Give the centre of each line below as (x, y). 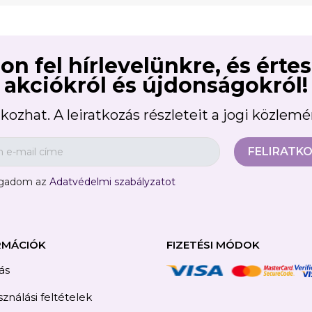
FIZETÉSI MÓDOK (213, 245)
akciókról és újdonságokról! (156, 86)
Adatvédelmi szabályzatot (112, 182)
